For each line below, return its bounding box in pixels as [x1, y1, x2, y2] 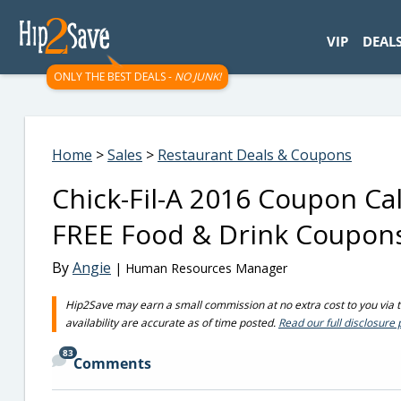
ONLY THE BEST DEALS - [54, 69, 175, 84]
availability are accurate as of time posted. [65, 315, 278, 330]
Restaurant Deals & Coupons [158, 145, 352, 165]
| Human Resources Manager [111, 260, 287, 277]
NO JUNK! [175, 69, 221, 84]
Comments [73, 354, 151, 373]
